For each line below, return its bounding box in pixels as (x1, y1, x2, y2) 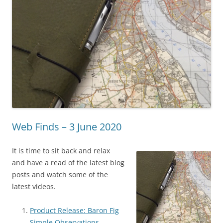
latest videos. (12, 182, 56, 192)
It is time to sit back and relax (12, 146, 110, 156)
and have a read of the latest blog (12, 158, 124, 168)
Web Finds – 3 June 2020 (12, 120, 121, 134)
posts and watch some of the (12, 170, 108, 180)
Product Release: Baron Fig (30, 206, 119, 216)
